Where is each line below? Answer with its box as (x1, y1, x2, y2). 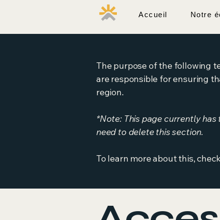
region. (96, 86, 124, 98)
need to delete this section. (96, 126, 203, 137)
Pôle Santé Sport (35, 12, 95, 20)
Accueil (138, 10, 167, 19)
